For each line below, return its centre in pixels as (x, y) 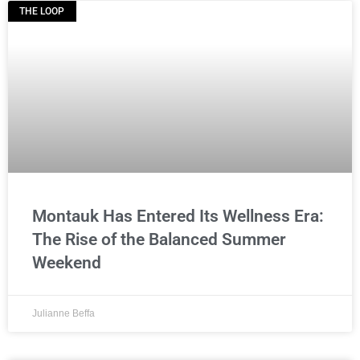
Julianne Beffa (63, 313)
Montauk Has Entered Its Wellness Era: (178, 216)
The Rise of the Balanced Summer (159, 239)
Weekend (67, 262)
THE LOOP (42, 11)
